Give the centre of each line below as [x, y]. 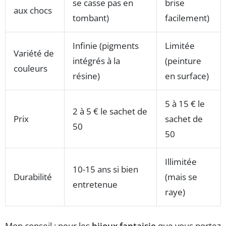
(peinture [183, 61]
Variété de [34, 53]
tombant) [91, 18]
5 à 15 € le [185, 103]
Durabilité [33, 177]
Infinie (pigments [106, 45]
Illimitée [181, 161]
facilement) [187, 18]
